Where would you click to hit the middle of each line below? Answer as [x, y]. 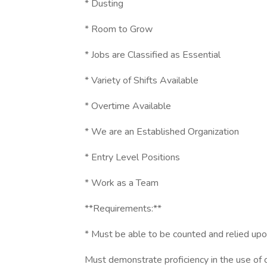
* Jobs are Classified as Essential [153, 55]
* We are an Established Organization [162, 132]
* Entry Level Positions [132, 157]
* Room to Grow [119, 29]
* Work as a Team [122, 183]
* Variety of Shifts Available [142, 80]
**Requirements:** [123, 209]
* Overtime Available [128, 106]
